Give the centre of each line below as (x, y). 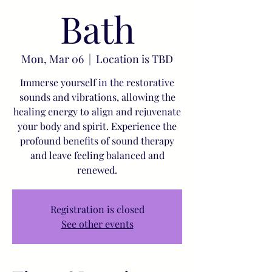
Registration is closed (97, 209)
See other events (97, 224)
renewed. (97, 170)
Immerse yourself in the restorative (97, 82)
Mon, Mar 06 (53, 59)
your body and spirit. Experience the (97, 126)
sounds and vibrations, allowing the (97, 97)
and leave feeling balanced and (97, 155)
